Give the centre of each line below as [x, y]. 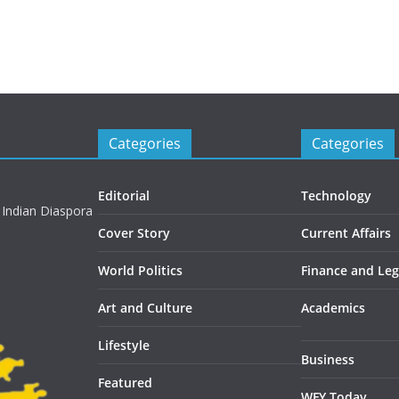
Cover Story [134, 233]
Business [328, 359]
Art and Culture [145, 308]
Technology [336, 195]
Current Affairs [346, 233]
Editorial [124, 195]
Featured [125, 383]
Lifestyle [124, 345]
